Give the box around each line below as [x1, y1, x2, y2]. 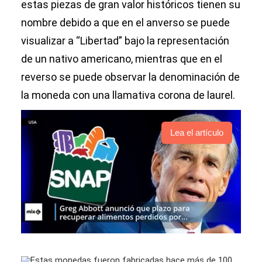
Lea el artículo [170, 127, 223, 138]
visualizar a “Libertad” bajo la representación [21, 35, 229, 47]
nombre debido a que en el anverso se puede [21, 16, 230, 29]
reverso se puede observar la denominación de [21, 71, 240, 83]
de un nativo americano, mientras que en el [21, 53, 222, 65]
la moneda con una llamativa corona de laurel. [21, 89, 235, 101]
